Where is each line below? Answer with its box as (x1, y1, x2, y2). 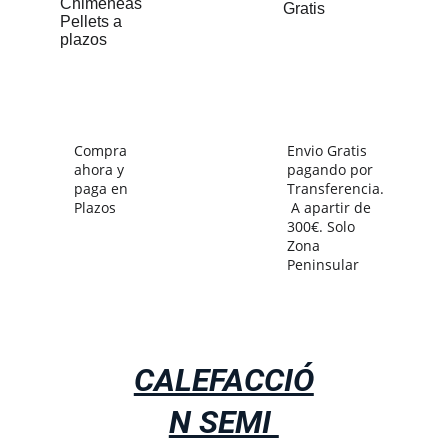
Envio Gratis (286, 141, 371, 160)
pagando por (286, 160, 377, 179)
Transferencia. (286, 179, 384, 198)
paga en (73, 179, 132, 198)
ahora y (73, 160, 128, 179)
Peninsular (286, 255, 359, 274)
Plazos (73, 198, 116, 217)
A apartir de (290, 198, 375, 217)
